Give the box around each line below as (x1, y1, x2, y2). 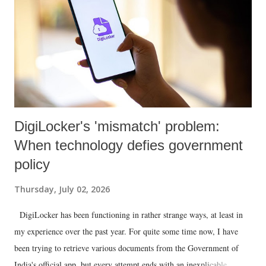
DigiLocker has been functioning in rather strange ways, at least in (14, 209, 243, 221)
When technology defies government (14, 137, 243, 154)
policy (14, 156, 50, 173)
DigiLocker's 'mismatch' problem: (14, 118, 220, 135)
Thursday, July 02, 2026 (14, 183, 110, 195)
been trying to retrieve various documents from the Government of (14, 242, 239, 254)
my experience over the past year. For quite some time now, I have (14, 226, 238, 237)
